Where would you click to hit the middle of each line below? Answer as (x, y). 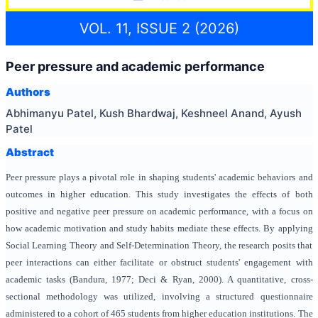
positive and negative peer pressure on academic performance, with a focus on (159, 211)
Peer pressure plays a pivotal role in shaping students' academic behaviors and (159, 177)
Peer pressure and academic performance (135, 66)
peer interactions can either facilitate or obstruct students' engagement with (159, 262)
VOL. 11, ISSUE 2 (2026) (159, 28)
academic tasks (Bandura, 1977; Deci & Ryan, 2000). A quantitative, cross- (159, 279)
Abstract (29, 152)
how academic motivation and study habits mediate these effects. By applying (159, 228)
